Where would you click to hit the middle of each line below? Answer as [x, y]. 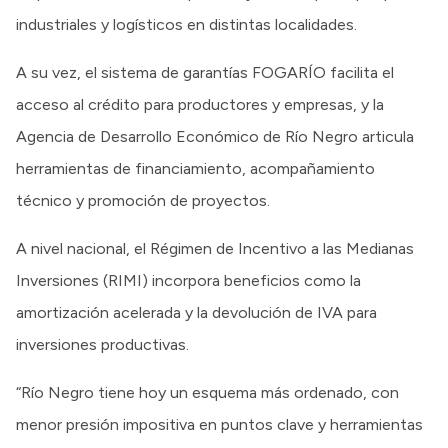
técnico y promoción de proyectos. [143, 201]
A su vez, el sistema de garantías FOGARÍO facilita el [205, 73]
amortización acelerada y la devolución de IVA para [196, 313]
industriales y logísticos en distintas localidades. [186, 25]
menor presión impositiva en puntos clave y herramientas [219, 425]
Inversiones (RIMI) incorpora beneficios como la [188, 281]
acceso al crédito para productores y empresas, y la [200, 105]
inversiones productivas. [102, 345]
